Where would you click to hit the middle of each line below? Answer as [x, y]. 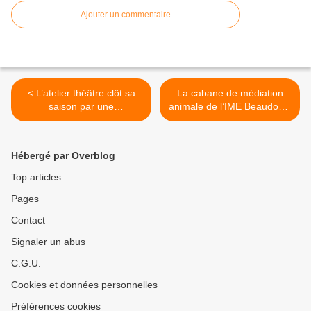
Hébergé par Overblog [63, 156]
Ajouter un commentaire [126, 15]
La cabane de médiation [230, 93]
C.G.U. [26, 263]
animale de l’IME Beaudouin [230, 107]
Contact [28, 220]
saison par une [81, 107]
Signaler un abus [48, 242]
